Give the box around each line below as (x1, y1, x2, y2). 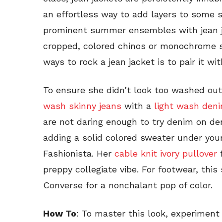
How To (43, 208, 76, 219)
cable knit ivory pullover (114, 148, 220, 159)
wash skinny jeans (43, 101, 124, 111)
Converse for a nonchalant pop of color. (43, 180, 213, 191)
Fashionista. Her (43, 148, 114, 159)
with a (124, 101, 151, 111)
